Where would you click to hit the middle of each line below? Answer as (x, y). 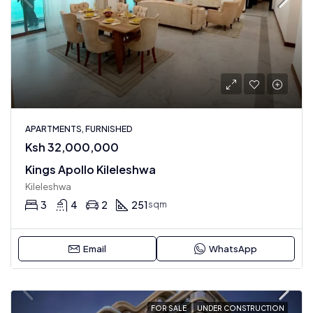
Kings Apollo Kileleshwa (90, 169)
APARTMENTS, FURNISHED (79, 129)
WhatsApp (233, 249)
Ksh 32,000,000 (72, 147)
